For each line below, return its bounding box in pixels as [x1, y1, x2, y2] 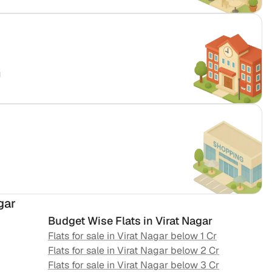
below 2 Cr [168, 244, 219, 257]
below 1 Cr [168, 229, 217, 243]
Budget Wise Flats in [47, 214, 155, 228]
